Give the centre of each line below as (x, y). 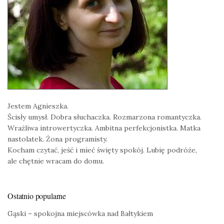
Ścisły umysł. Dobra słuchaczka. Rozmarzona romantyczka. (104, 117)
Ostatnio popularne (37, 196)
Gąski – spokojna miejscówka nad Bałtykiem (80, 214)
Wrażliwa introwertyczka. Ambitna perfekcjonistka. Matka (104, 128)
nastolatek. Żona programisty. (57, 139)
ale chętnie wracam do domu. (56, 161)
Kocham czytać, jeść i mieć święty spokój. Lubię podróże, (102, 150)
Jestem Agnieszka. (38, 106)
